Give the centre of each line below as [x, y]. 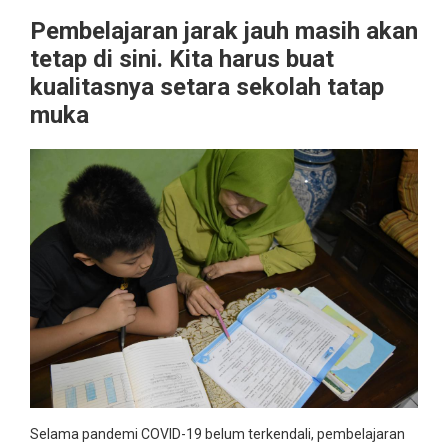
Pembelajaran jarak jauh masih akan [224, 31]
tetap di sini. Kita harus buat [182, 59]
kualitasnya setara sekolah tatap [207, 87]
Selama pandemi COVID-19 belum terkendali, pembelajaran [217, 434]
